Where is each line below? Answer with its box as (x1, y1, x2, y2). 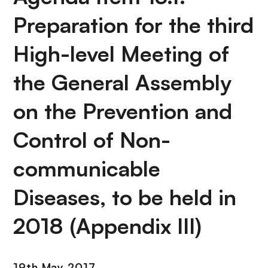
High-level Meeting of (13, 40, 229, 67)
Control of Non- (13, 126, 170, 153)
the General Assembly (13, 69, 232, 96)
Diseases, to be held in (13, 184, 236, 211)
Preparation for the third (13, 11, 254, 38)
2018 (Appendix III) (13, 212, 202, 239)
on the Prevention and (13, 98, 232, 124)
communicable (13, 155, 160, 182)
